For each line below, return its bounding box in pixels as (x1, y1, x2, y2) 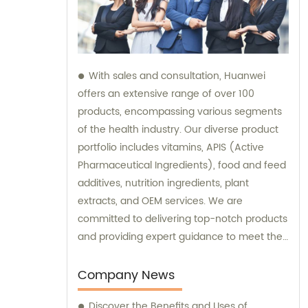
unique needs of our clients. (78, 247, 209, 263)
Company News (78, 265, 175, 286)
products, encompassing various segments (78, 104, 282, 120)
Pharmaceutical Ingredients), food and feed (78, 157, 286, 174)
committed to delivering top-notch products (78, 211, 287, 228)
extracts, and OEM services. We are (78, 193, 243, 210)
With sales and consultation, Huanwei (89, 68, 265, 85)
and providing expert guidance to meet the (78, 229, 283, 245)
